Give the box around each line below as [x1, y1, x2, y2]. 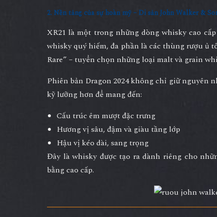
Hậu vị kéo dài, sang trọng [57, 137, 149, 149]
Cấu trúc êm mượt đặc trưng [57, 110, 155, 122]
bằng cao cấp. [47, 164, 94, 176]
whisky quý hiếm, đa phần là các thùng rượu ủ [47, 40, 212, 52]
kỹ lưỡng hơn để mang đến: [47, 89, 142, 101]
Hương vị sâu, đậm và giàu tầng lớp [57, 124, 180, 136]
